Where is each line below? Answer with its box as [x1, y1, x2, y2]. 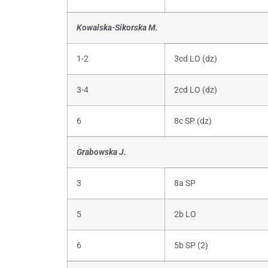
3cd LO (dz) [174, 53, 217, 64]
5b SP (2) [174, 240, 208, 251]
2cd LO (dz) [174, 84, 217, 95]
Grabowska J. [77, 147, 126, 157]
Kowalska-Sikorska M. [77, 22, 158, 33]
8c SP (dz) [174, 115, 212, 126]
